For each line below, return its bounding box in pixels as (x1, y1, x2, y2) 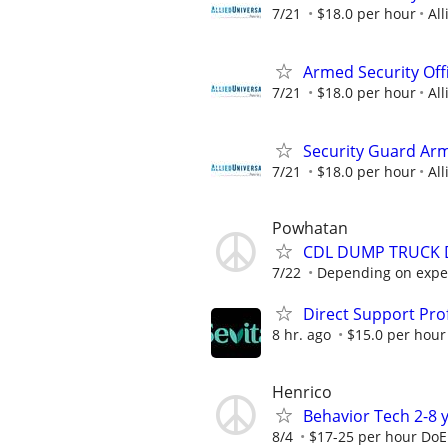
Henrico (272, 380, 332, 403)
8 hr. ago (272, 325, 331, 345)
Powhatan (272, 217, 348, 240)
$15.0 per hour (347, 325, 446, 345)
